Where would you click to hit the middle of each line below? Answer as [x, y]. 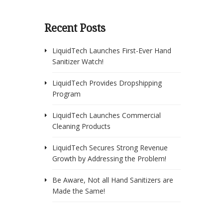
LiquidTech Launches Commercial [106, 115]
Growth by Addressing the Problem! [109, 158]
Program [66, 94]
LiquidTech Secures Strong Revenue [110, 147]
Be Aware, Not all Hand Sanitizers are [112, 180]
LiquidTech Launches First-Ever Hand [111, 50]
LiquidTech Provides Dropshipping [107, 83]
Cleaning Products [81, 126]
